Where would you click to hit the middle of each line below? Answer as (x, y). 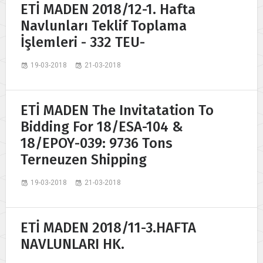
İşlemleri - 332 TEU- (83, 42)
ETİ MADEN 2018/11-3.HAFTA (108, 227)
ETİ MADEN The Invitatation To (117, 110)
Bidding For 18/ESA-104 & (102, 127)
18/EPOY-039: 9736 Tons (97, 143)
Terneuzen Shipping (84, 159)
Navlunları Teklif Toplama (104, 26)
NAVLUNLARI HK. (73, 244)
